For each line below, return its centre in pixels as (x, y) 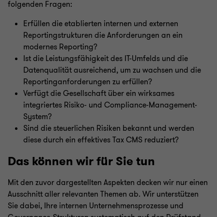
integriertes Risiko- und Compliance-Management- (110, 105)
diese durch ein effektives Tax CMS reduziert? (101, 140)
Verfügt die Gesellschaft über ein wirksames (99, 93)
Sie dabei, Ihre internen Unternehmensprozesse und (96, 206)
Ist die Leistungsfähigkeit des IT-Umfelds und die (106, 59)
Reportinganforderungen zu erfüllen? (88, 82)
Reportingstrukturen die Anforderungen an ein (103, 35)
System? (38, 117)
